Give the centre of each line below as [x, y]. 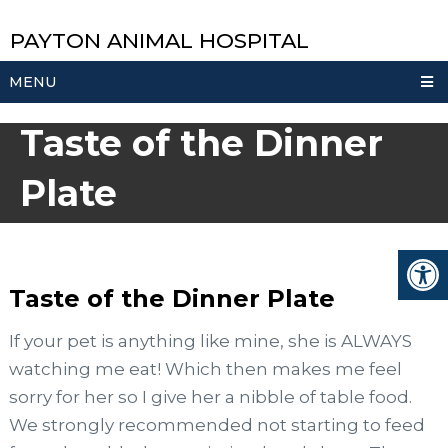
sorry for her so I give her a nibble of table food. [210, 396]
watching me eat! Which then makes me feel [205, 368]
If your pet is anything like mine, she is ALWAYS [210, 340]
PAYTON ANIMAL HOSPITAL [159, 40]
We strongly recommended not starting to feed [216, 424]
